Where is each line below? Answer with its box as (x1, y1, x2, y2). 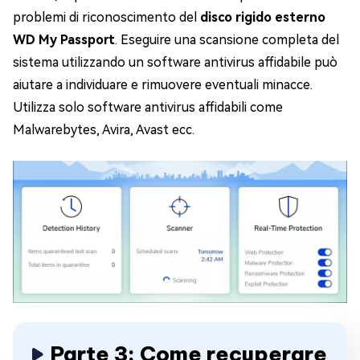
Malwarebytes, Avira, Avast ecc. (13, 122, 194, 138)
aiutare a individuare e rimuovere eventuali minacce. (13, 77, 313, 93)
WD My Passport (13, 32, 115, 48)
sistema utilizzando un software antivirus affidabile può (13, 55, 337, 71)
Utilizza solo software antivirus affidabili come (13, 100, 283, 116)
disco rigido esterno (200, 10, 325, 26)
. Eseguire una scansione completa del (115, 32, 339, 48)
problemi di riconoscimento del (13, 10, 200, 26)
